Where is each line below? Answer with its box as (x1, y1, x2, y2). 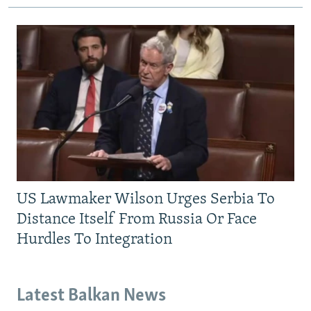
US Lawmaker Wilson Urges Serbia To (17, 192, 275, 208)
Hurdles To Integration (17, 232, 172, 249)
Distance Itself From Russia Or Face (17, 212, 257, 228)
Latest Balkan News (17, 287, 166, 306)
